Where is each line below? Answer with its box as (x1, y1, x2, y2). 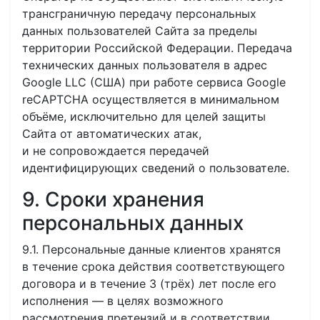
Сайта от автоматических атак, (22, 126, 201, 141)
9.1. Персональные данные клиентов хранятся (22, 242, 281, 256)
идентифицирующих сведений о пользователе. (22, 161, 289, 175)
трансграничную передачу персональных (22, 6, 256, 21)
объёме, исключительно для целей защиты (22, 109, 266, 124)
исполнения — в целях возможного (22, 294, 224, 308)
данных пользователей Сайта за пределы (22, 24, 257, 38)
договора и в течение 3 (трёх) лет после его (22, 276, 276, 291)
